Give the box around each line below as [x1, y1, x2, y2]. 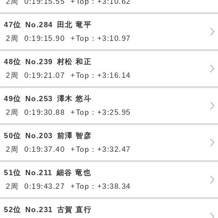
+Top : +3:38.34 [71, 182, 131, 190]
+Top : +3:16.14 [71, 71, 131, 79]
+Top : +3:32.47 [71, 145, 131, 153]
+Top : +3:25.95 [71, 108, 131, 116]
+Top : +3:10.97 [71, 34, 131, 42]
